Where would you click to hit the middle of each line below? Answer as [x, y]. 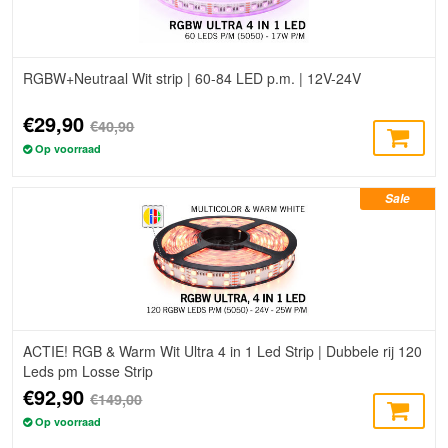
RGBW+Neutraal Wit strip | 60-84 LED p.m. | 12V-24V [192, 77]
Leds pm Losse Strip [88, 371]
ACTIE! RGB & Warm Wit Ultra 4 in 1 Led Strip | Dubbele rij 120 [223, 351]
